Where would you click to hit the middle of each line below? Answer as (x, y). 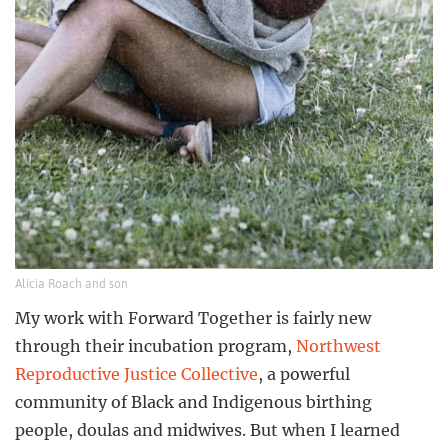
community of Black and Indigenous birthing (193, 402)
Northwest (338, 346)
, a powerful (304, 374)
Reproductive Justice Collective (136, 374)
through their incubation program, (155, 346)
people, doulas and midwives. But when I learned (207, 430)
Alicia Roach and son (71, 284)
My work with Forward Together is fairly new (193, 318)
